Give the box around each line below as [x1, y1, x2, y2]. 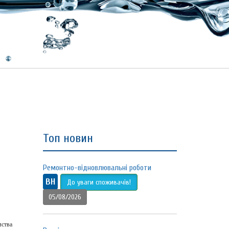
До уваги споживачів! [66, 178, 131, 187]
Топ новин [42, 131, 93, 145]
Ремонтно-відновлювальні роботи [42, 163, 151, 172]
